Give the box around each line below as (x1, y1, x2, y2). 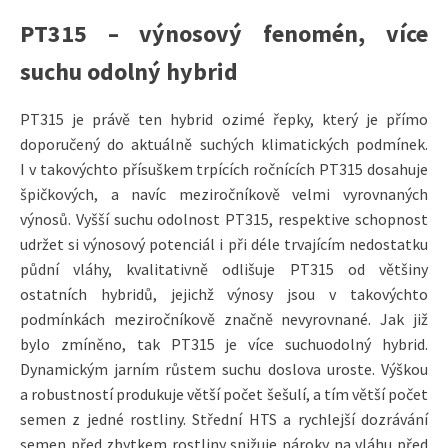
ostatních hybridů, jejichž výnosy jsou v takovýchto (20, 283, 428, 304)
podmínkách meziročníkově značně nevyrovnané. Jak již (20, 308, 428, 329)
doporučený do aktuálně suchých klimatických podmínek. (20, 133, 428, 154)
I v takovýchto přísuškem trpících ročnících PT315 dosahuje (20, 158, 428, 179)
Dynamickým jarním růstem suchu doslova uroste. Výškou (20, 358, 428, 379)
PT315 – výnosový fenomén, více (20, 17, 428, 49)
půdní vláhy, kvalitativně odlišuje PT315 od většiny (20, 258, 428, 279)
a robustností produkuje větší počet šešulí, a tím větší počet (20, 383, 428, 404)
